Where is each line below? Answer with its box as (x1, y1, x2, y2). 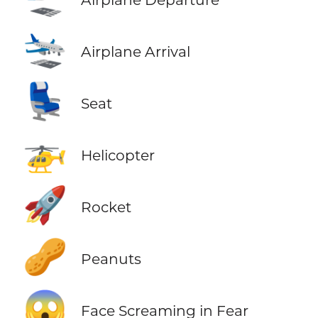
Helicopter (80, 146, 155, 165)
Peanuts (80, 250, 141, 268)
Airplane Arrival (80, 42, 190, 60)
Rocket (80, 198, 131, 216)
